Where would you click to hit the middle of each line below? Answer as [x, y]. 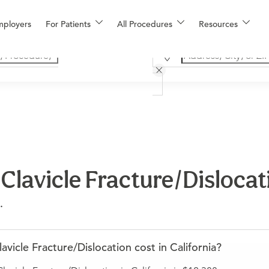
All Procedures [145, 24]
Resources [218, 24]
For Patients [68, 24]
